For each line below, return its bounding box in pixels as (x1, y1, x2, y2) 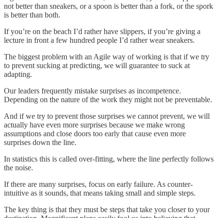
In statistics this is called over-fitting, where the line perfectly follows (4, 154, 214, 163)
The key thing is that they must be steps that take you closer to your (4, 205, 210, 214)
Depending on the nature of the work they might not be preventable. (4, 95, 212, 104)
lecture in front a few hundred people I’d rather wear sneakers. (4, 36, 195, 44)
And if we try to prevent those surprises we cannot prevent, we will (4, 111, 210, 120)
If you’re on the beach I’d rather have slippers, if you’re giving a (4, 27, 200, 36)
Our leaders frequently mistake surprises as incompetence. (4, 86, 181, 95)
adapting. (4, 70, 32, 78)
